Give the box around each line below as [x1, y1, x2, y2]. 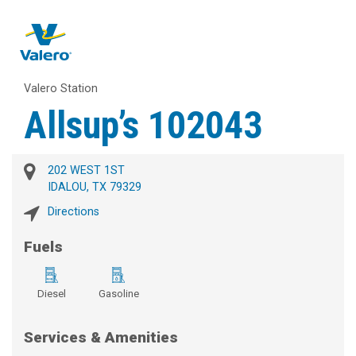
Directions [48, 205, 99, 219]
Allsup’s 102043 [24, 103, 262, 149]
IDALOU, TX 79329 [48, 180, 141, 195]
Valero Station [24, 82, 98, 96]
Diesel [37, 288, 66, 300]
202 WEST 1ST [48, 164, 125, 178]
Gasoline [98, 288, 139, 300]
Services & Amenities [24, 328, 178, 347]
